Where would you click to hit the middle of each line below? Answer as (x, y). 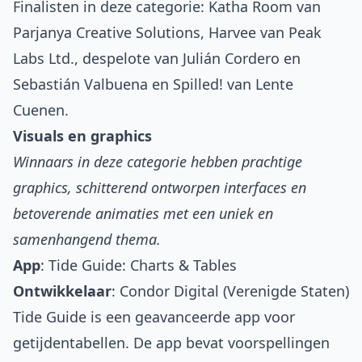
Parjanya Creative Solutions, (111, 33)
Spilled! (198, 84)
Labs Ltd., (48, 59)
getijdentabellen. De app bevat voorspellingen (171, 343)
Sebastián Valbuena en (93, 84)
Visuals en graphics (82, 136)
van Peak (289, 33)
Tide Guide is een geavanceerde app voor (154, 317)
